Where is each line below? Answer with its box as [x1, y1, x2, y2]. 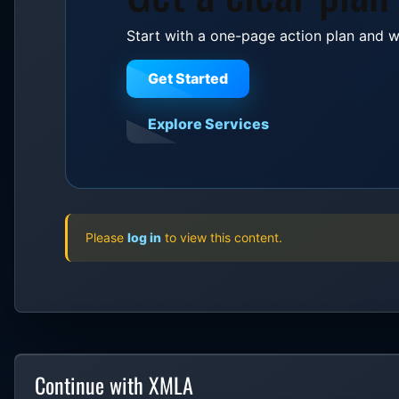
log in [127, 229, 162, 245]
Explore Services [148, 114, 269, 133]
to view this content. [161, 229, 283, 245]
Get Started [148, 69, 228, 87]
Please [85, 229, 128, 245]
